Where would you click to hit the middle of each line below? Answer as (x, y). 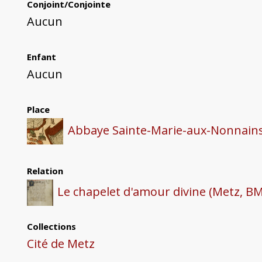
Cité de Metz (61, 244)
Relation (45, 171)
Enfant (41, 57)
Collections (51, 227)
